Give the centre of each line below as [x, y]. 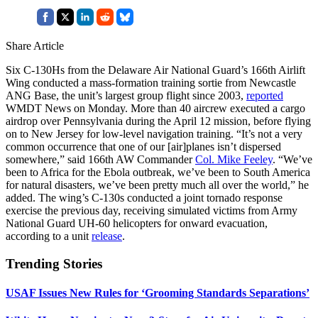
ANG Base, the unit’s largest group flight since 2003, [126, 95]
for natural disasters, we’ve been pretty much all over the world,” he [157, 185]
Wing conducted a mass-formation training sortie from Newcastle [151, 82]
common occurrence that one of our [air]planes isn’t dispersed [143, 146]
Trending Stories [54, 263]
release [107, 236]
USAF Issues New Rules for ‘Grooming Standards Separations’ [158, 292]
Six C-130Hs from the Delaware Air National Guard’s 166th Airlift [155, 70]
